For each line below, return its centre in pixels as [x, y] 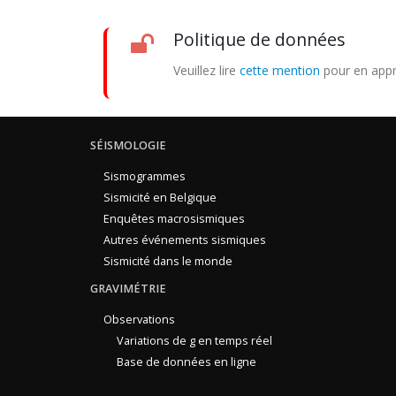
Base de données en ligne [187, 362]
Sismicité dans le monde [168, 261]
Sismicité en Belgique [160, 198]
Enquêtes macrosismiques [174, 219]
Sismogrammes [145, 176]
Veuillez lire [206, 70]
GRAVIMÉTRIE [128, 289]
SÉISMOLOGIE [128, 145]
